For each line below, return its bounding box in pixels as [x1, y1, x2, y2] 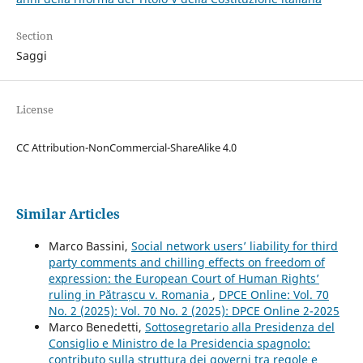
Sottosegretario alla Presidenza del [144, 318, 335, 335]
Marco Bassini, [48, 237, 131, 254]
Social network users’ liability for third [130, 237, 338, 254]
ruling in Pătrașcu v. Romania [48, 286, 212, 302]
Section [15, 28, 53, 43]
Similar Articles [15, 204, 120, 223]
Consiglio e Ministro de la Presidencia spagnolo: [48, 335, 310, 351]
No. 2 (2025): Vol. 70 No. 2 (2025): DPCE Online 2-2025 [48, 302, 340, 318]
